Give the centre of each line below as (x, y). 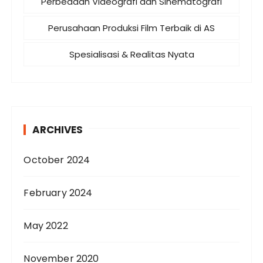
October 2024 (57, 160)
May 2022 (46, 226)
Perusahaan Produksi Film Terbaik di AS (131, 28)
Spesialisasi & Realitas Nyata (131, 54)
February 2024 (58, 193)
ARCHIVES (58, 130)
